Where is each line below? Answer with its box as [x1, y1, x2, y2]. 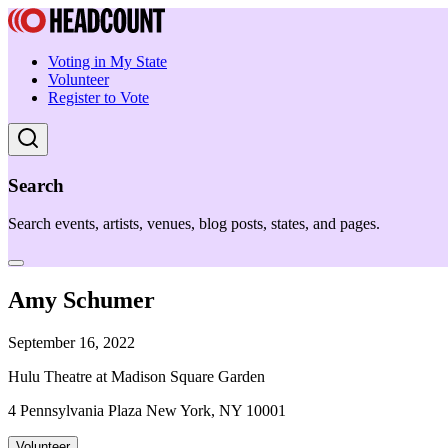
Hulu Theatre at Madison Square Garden [8, 368, 265, 386]
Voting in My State [48, 53, 167, 70]
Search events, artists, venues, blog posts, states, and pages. [8, 215, 380, 233]
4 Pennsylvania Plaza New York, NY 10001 [8, 402, 286, 420]
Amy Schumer [8, 287, 155, 314]
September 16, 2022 [8, 334, 135, 352]
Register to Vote [48, 89, 149, 106]
